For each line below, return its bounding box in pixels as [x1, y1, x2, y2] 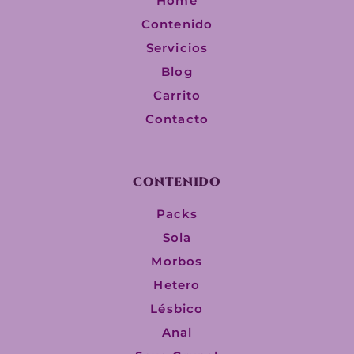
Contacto [145, 111, 209, 126]
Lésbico [150, 300, 204, 316]
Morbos [151, 253, 203, 269]
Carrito [153, 87, 201, 103]
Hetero [153, 277, 201, 292]
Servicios [145, 40, 209, 55]
